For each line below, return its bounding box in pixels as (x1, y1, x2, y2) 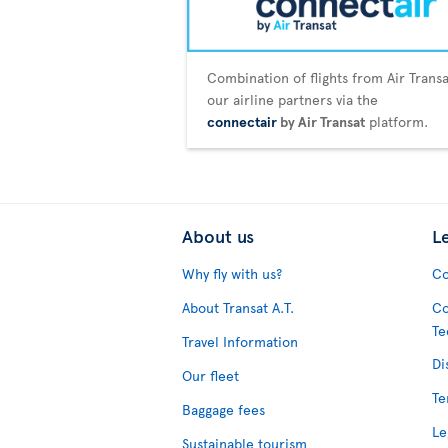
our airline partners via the (207, 90, 378, 110)
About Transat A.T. (182, 298, 294, 318)
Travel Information (182, 332, 298, 352)
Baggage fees (182, 400, 265, 420)
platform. (365, 112, 428, 132)
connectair (207, 112, 277, 132)
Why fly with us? (182, 264, 282, 284)
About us (182, 223, 254, 249)
